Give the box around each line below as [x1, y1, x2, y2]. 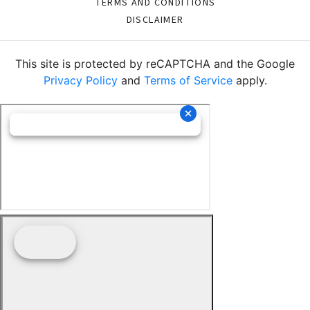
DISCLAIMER [126, 13, 184, 28]
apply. [232, 73, 267, 88]
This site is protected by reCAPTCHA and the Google [15, 57, 295, 71]
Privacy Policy [43, 73, 118, 88]
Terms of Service [143, 73, 232, 88]
